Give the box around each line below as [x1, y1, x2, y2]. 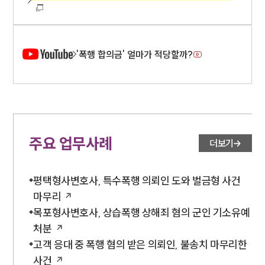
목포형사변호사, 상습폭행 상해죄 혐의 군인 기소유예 [33, 205, 250, 219]
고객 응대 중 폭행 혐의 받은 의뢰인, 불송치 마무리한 [33, 237, 247, 251]
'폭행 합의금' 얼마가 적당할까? [76, 48, 193, 60]
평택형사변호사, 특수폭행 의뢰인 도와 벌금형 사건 [33, 173, 241, 188]
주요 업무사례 [29, 133, 112, 153]
